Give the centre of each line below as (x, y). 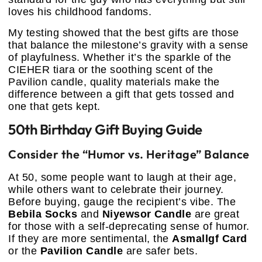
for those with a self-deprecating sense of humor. (129, 227)
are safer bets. (160, 251)
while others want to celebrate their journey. (116, 190)
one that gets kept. (54, 106)
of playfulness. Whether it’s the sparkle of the (120, 57)
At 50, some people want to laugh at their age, (122, 177)
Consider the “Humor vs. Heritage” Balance (129, 154)
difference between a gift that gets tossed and (121, 94)
